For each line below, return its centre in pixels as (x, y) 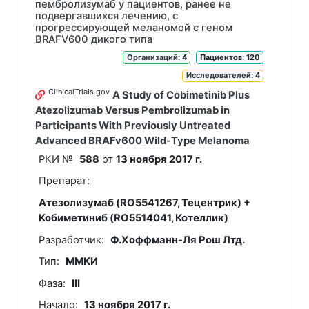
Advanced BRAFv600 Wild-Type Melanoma (142, 141)
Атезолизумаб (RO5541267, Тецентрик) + (144, 202)
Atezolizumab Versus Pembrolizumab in (132, 110)
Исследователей (218, 76)
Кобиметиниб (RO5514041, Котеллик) (133, 218)
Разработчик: (71, 240)
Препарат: (64, 181)
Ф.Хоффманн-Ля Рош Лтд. (178, 240)
